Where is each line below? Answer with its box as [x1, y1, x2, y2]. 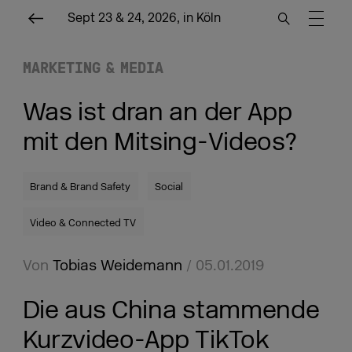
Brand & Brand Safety [30, 181, 131, 194]
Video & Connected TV [30, 216, 137, 229]
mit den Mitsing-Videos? [22, 126, 297, 158]
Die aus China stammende [22, 294, 320, 326]
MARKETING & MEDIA [22, 58, 163, 76]
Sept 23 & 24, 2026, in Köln [68, 10, 221, 26]
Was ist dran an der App [22, 96, 292, 128]
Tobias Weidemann [52, 255, 182, 275]
